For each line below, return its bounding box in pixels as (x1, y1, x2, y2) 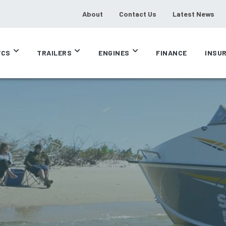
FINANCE (156, 48, 187, 57)
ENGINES (98, 48, 130, 57)
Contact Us (119, 9, 156, 18)
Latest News (173, 9, 214, 18)
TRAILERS (37, 48, 72, 57)
